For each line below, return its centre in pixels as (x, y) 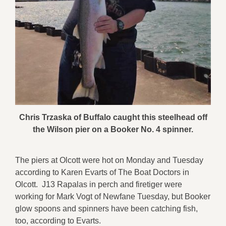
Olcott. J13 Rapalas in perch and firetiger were (99, 184)
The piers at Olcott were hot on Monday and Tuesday (109, 160)
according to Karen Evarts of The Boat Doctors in (102, 172)
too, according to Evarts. (58, 220)
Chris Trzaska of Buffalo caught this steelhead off (113, 117)
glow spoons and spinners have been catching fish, (106, 208)
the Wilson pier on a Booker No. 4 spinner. (113, 129)
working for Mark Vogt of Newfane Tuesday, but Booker (113, 196)
